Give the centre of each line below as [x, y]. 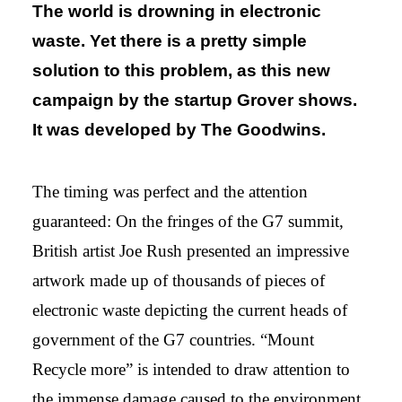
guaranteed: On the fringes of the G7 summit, [188, 221]
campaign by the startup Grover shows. [195, 100]
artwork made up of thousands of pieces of [179, 280]
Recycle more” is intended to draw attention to [191, 369]
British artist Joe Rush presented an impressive [191, 251]
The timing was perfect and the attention [170, 192]
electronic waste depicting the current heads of [190, 310]
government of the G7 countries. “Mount [173, 340]
